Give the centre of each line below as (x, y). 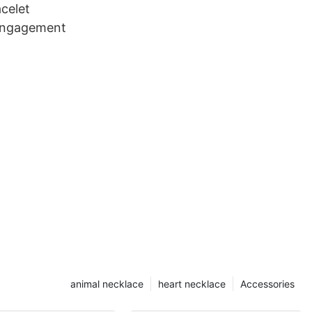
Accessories (267, 284)
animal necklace (107, 284)
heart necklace (192, 284)
